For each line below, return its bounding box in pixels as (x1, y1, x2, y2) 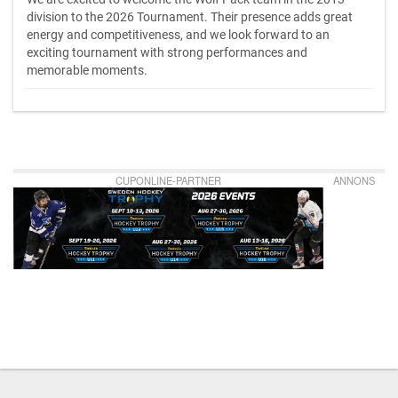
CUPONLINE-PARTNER (115, 173, 222, 188)
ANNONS (333, 173, 376, 188)
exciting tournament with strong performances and (27, 45, 307, 60)
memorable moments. (27, 63, 147, 78)
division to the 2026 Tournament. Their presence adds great (27, 10, 353, 25)
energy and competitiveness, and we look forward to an (27, 28, 330, 43)
